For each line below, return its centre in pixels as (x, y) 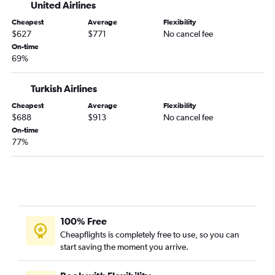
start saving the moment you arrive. (124, 247)
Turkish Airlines (64, 89)
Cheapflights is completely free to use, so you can (150, 235)
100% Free (83, 221)
